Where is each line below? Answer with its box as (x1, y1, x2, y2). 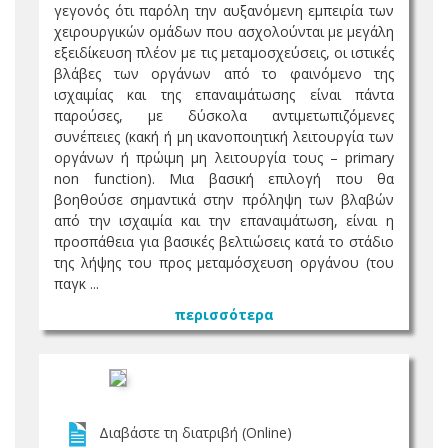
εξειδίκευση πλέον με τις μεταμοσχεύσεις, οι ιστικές (54, 43, 394, 62)
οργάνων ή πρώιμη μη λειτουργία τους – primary (54, 148, 394, 167)
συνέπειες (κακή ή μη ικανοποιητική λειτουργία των (54, 127, 394, 146)
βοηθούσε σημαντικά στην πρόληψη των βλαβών (54, 190, 394, 209)
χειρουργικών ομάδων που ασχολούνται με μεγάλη (54, 22, 394, 41)
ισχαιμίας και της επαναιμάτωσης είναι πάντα (54, 85, 394, 104)
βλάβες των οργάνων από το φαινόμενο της (54, 64, 394, 83)
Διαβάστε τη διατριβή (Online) (99, 423, 292, 442)
